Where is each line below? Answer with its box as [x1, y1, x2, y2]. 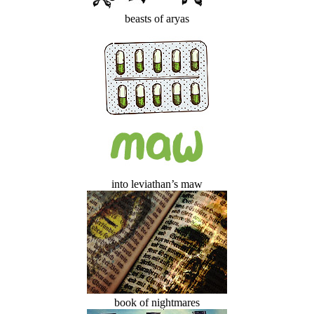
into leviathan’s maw [111, 178, 203, 190]
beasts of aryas [125, 13, 189, 25]
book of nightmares [114, 296, 200, 308]
